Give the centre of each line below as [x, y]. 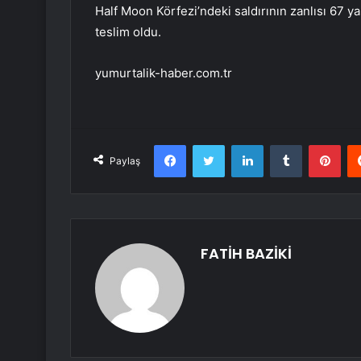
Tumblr [318, 145]
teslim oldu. [128, 32]
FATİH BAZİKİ [246, 254]
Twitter [242, 145]
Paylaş [125, 161]
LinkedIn [284, 145]
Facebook [210, 145]
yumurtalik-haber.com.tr [164, 73]
